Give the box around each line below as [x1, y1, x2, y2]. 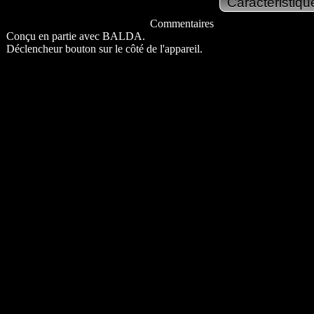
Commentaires [149, 18, 214, 29]
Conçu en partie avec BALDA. [6, 30, 145, 42]
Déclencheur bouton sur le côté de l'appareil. [6, 43, 203, 55]
